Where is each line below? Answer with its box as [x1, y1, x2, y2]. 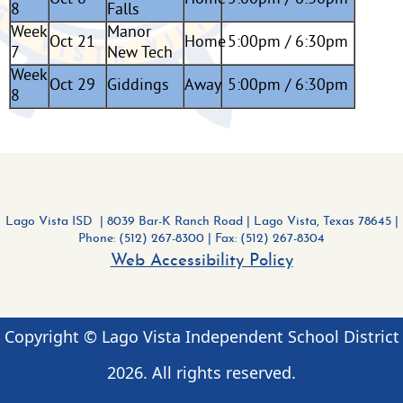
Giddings [106, 76, 169, 96]
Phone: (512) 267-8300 [78, 232, 204, 246]
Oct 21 [49, 32, 95, 53]
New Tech [106, 43, 173, 64]
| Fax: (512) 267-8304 [204, 232, 325, 246]
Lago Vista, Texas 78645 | [253, 215, 399, 228]
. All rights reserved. [143, 362, 296, 383]
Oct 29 [49, 76, 95, 96]
